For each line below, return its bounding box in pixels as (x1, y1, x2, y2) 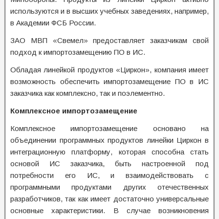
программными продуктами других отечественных (10, 183, 209, 191)
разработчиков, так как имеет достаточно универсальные (10, 195, 209, 203)
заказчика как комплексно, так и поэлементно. (10, 89, 165, 97)
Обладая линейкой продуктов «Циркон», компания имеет (10, 66, 209, 74)
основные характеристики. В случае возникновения (10, 206, 209, 215)
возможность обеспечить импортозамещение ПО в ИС (10, 77, 209, 86)
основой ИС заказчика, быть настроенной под (10, 159, 209, 168)
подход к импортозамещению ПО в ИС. (10, 48, 145, 56)
